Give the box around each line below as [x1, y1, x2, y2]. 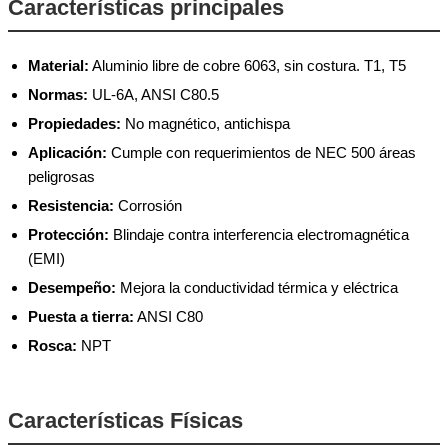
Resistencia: [28, 196, 114, 214]
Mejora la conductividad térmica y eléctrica [116, 278, 398, 296]
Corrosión [114, 196, 182, 214]
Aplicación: [28, 143, 107, 161]
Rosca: [28, 336, 77, 354]
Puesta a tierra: [28, 307, 134, 325]
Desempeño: [28, 278, 116, 296]
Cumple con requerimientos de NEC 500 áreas [107, 143, 416, 161]
